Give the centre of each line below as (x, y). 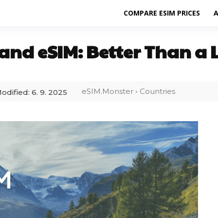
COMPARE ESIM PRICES (162, 13)
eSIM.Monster (108, 91)
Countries (157, 91)
